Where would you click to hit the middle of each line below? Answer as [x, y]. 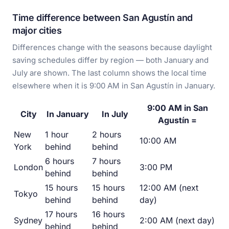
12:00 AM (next [169, 188]
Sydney [28, 221]
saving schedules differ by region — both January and [110, 60]
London [28, 167]
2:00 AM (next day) [177, 221]
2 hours [107, 135]
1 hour [57, 135]
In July [115, 114]
